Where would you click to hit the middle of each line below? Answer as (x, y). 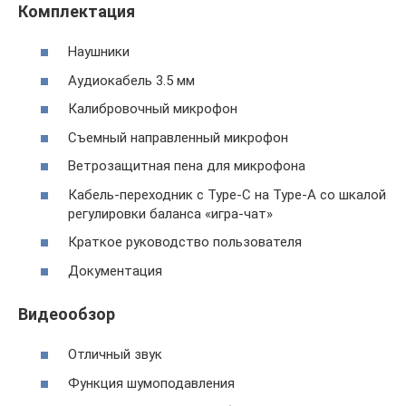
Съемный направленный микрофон (178, 137)
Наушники (99, 52)
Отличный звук (115, 355)
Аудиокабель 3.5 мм (131, 80)
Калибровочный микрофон (153, 109)
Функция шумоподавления (151, 383)
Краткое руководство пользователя (185, 242)
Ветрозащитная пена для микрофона (187, 166)
